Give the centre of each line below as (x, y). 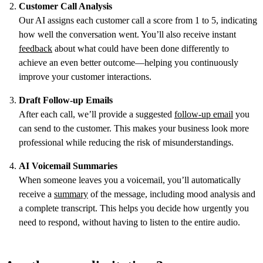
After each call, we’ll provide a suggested (97, 114)
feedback (36, 48)
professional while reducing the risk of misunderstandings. (126, 142)
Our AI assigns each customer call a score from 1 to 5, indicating (138, 20)
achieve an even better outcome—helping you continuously (129, 62)
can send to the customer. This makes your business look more (134, 128)
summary (71, 194)
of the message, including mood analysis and (172, 194)
